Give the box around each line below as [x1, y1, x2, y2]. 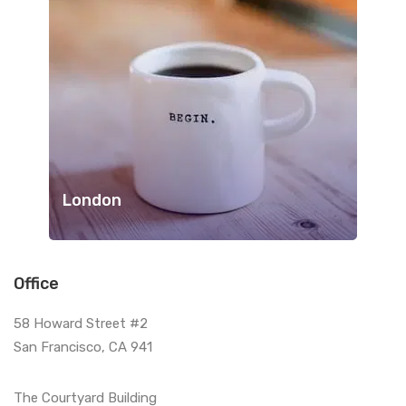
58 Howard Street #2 [14, 315, 148, 333]
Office [14, 274, 59, 295]
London [63, 190, 121, 211]
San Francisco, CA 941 [14, 339, 152, 356]
